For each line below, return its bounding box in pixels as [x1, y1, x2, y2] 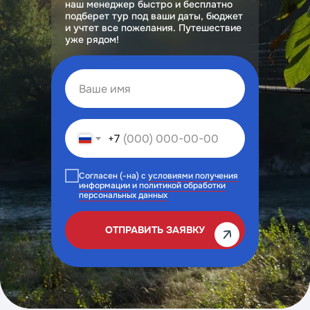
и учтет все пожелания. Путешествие [65, 21, 241, 34]
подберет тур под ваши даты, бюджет [65, 10, 243, 22]
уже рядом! [65, 33, 119, 46]
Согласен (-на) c [79, 170, 148, 181]
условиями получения [148, 170, 238, 181]
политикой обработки [139, 179, 226, 191]
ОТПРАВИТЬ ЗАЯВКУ [105, 224, 205, 237]
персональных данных [79, 189, 167, 201]
